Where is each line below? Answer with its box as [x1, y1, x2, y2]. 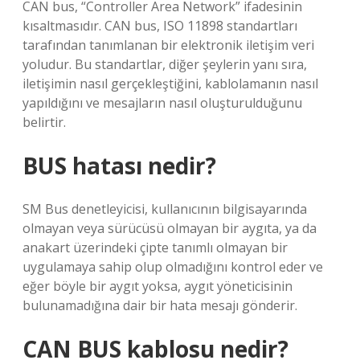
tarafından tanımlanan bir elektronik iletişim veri [22, 36, 314, 54]
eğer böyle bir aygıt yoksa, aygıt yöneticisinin [22, 277, 292, 295]
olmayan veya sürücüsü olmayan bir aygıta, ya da [22, 219, 317, 237]
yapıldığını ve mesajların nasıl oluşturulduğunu [22, 94, 302, 112]
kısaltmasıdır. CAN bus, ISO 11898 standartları [22, 17, 297, 35]
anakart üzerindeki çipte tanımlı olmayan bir [22, 239, 288, 256]
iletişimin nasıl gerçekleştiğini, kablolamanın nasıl [22, 75, 318, 92]
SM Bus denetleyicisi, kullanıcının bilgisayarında [22, 200, 307, 218]
